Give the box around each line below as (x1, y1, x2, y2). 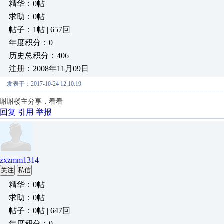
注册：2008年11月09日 (9, 64, 89, 73)
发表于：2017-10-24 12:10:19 (7, 80, 81, 87)
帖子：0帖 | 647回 (9, 206, 70, 215)
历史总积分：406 (9, 51, 69, 60)
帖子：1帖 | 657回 (9, 25, 70, 34)
